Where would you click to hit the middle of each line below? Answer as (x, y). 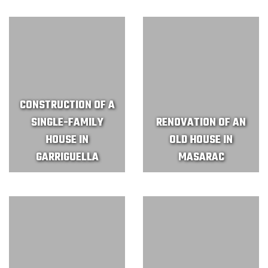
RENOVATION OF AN (201, 123)
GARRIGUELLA (67, 158)
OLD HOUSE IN (201, 140)
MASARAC (201, 158)
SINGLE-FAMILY (67, 123)
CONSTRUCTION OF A (67, 106)
